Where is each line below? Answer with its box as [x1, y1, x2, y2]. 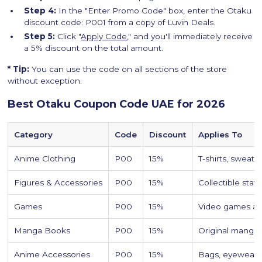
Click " [55, 32, 81, 42]
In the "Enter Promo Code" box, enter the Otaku [56, 6, 252, 16]
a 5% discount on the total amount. [24, 43, 164, 53]
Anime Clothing [14, 154, 76, 164]
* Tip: [8, 64, 30, 74]
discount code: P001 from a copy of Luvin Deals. [24, 18, 216, 27]
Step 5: [24, 32, 56, 42]
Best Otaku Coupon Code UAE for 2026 [8, 98, 226, 111]
